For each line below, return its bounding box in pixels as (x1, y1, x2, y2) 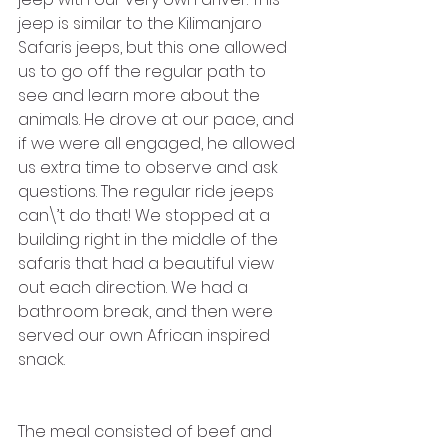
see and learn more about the (18, 83, 264, 107)
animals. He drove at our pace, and (18, 107, 298, 131)
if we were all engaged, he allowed (18, 131, 299, 155)
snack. (18, 347, 69, 371)
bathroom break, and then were (18, 299, 277, 323)
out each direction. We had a (18, 275, 252, 299)
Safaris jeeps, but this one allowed (18, 35, 291, 59)
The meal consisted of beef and (18, 419, 276, 443)
